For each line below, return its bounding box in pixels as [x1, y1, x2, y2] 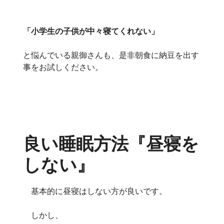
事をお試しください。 [23, 61, 103, 72]
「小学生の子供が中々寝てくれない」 [23, 25, 159, 36]
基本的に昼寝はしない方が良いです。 [23, 185, 167, 196]
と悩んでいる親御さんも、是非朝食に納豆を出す [23, 49, 199, 60]
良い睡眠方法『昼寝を [23, 132, 199, 154]
